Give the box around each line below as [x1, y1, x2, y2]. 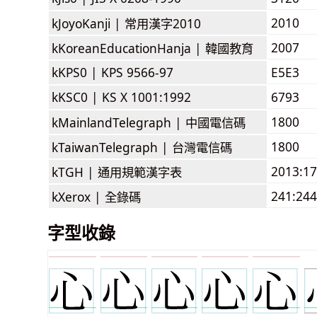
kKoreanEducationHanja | [52, 39, 205, 57]
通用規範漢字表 [98, 163, 182, 180]
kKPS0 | [52, 63, 101, 81]
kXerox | [52, 188, 105, 205]
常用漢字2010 [125, 14, 201, 32]
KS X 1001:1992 [102, 88, 191, 105]
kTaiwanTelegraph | [52, 138, 172, 156]
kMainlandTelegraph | [52, 113, 185, 131]
